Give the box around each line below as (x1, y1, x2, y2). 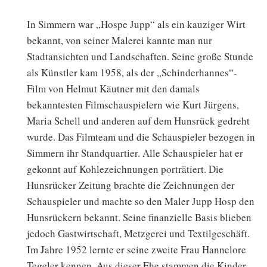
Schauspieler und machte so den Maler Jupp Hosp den (27, 194, 254, 209)
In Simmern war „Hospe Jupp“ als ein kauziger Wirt (27, 17, 246, 32)
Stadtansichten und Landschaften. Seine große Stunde (27, 49, 253, 64)
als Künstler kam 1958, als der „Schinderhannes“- (27, 66, 237, 80)
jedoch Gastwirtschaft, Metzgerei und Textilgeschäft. (27, 226, 250, 241)
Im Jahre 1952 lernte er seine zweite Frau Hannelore (27, 243, 246, 257)
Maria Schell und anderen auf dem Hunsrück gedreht (27, 114, 250, 128)
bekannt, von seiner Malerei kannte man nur (27, 33, 212, 48)
